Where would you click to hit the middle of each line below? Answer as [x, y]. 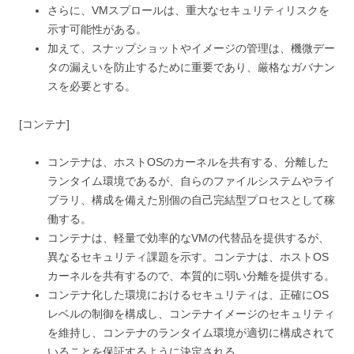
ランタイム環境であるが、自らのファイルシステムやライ [191, 181]
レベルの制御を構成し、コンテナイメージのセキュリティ [191, 313]
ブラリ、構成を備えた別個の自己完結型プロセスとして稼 [191, 200]
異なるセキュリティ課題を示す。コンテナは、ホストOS [188, 256]
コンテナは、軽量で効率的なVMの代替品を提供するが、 [188, 237]
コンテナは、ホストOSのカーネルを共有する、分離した [188, 162]
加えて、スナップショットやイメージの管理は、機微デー [191, 48]
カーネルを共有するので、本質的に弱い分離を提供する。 [191, 275]
